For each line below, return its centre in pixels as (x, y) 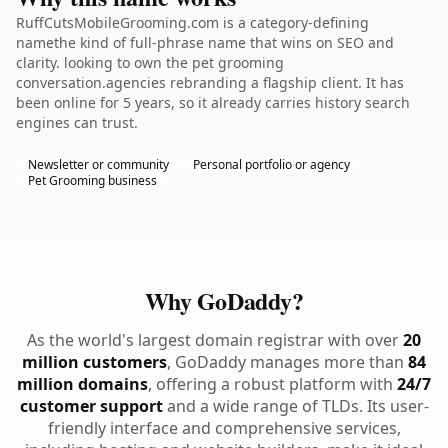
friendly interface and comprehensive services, (224, 428)
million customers (94, 362)
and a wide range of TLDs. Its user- (295, 406)
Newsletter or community (98, 164)
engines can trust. (77, 122)
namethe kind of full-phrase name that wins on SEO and (205, 42)
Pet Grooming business (92, 180)
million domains (82, 384)
